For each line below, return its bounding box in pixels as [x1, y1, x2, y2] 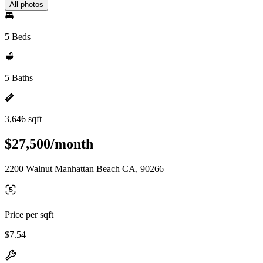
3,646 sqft [5, 114, 42, 124]
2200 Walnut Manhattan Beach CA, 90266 [5, 163, 164, 174]
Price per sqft [5, 209, 53, 220]
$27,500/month [5, 136, 93, 151]
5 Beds [5, 32, 31, 42]
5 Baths [5, 73, 33, 83]
